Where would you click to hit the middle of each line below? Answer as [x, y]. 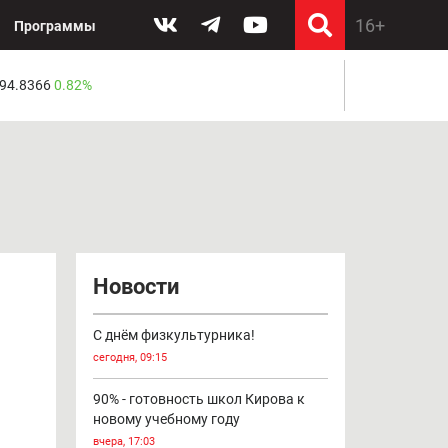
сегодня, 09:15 [129, 357]
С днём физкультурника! [173, 334]
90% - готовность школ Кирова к [198, 398]
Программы [55, 26]
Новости [135, 286]
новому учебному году [166, 418]
